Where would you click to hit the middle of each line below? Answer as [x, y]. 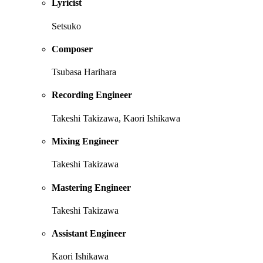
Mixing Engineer [85, 141]
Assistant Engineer [89, 234]
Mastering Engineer [91, 187]
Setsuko [66, 26]
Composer [72, 49]
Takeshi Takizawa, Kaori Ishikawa [116, 118]
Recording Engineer [92, 95]
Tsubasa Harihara [84, 72]
